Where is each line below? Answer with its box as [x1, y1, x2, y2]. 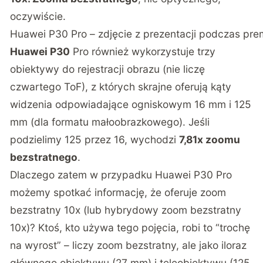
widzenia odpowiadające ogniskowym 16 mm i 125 [10, 97, 252, 110]
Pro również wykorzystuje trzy [70, 45, 216, 58]
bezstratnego [10, 150, 78, 163]
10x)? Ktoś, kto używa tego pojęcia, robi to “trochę [10, 221, 251, 234]
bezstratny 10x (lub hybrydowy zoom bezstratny [10, 203, 242, 216]
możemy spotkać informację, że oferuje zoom [10, 186, 227, 198]
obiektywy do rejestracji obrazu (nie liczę [10, 62, 205, 75]
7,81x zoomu [179, 133, 241, 146]
